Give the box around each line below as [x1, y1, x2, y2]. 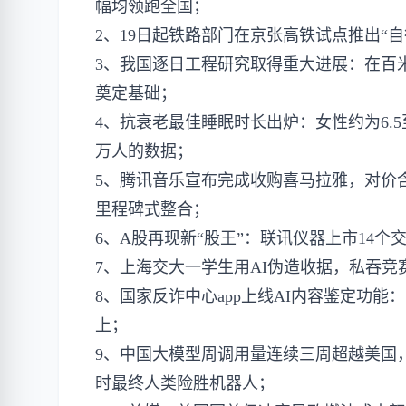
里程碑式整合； [95, 200, 209, 218]
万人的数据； [95, 142, 193, 160]
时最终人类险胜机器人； [95, 374, 275, 392]
